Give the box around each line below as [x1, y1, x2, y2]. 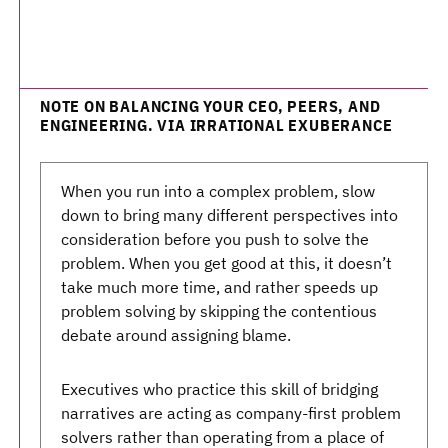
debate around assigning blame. [61, 325, 291, 345]
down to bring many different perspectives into [61, 205, 398, 225]
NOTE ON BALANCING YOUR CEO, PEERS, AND [40, 96, 381, 116]
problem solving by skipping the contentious [61, 301, 377, 321]
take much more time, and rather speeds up [61, 277, 378, 297]
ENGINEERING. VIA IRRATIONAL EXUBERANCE [40, 115, 393, 135]
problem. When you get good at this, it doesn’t [61, 253, 392, 273]
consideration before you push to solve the [61, 229, 369, 249]
